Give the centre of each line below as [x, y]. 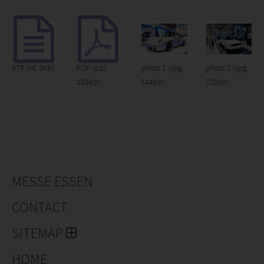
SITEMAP [39, 233]
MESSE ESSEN [52, 181]
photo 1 [154, 68]
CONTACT [40, 207]
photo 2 [219, 68]
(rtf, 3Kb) [41, 68]
